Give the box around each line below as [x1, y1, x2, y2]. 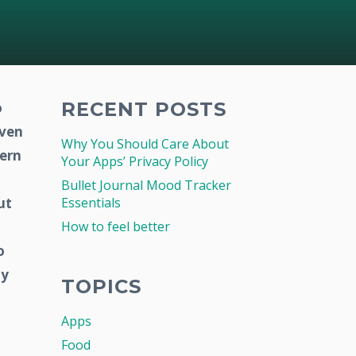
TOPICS [61, 274, 141, 298]
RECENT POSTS [61, 97, 226, 121]
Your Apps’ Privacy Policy [61, 152, 208, 170]
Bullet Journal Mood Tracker [61, 176, 231, 194]
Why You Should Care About [61, 134, 229, 153]
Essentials [61, 193, 121, 211]
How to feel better [61, 217, 170, 235]
